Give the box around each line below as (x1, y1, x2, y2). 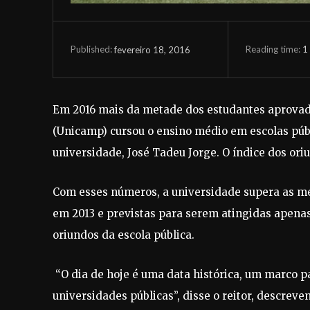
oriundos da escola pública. (53, 228, 194, 241)
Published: (71, 44, 112, 55)
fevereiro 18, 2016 (114, 44, 190, 55)
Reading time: (245, 43, 302, 55)
